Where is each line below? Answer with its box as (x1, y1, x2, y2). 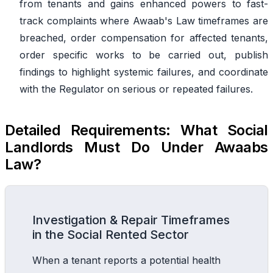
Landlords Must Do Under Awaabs (5, 138, 268, 156)
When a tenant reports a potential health (32, 253, 221, 266)
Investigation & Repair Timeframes (32, 212, 230, 227)
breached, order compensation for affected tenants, (19, 31, 268, 44)
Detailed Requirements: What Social (5, 121, 268, 139)
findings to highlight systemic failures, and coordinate (19, 65, 268, 78)
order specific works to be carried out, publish (19, 48, 268, 61)
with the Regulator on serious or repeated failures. (19, 82, 256, 95)
